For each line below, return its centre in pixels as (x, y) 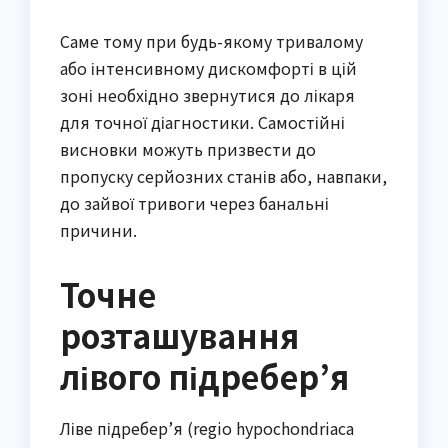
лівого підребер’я (204, 376)
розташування (179, 335)
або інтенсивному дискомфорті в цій (208, 68)
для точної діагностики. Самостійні (202, 122)
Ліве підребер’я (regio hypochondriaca (207, 427)
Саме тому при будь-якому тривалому (211, 41)
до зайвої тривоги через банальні (194, 203)
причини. (98, 230)
